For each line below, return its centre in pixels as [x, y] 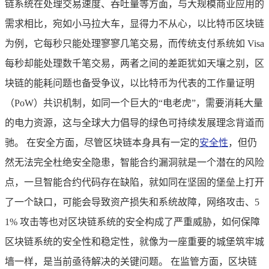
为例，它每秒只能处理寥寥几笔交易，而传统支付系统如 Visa [134, 43]
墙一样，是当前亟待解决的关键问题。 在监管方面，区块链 [131, 261]
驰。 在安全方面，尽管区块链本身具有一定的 [102, 142]
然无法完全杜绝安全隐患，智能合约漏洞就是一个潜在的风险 [134, 162]
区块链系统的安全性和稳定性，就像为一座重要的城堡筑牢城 [134, 241]
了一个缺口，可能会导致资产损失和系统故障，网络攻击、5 [132, 202]
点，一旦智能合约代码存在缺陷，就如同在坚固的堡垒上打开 [134, 182]
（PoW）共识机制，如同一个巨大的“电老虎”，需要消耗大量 [134, 103]
